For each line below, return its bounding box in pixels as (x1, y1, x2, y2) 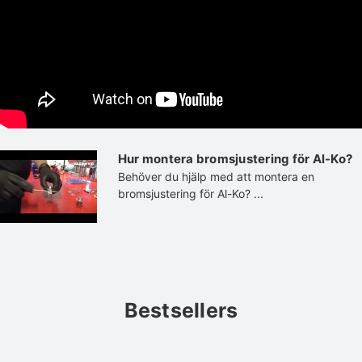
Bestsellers (124, 297, 238, 322)
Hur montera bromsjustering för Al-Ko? (117, 150, 353, 166)
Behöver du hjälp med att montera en (117, 169, 314, 183)
